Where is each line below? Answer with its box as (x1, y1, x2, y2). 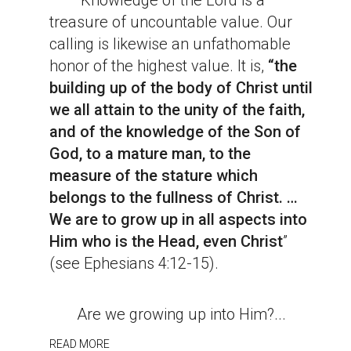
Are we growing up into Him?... (49, 305, 286, 324)
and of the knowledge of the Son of (49, 122, 301, 142)
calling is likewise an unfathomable (49, 34, 291, 54)
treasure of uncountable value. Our (49, 13, 292, 32)
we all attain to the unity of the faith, (49, 100, 305, 120)
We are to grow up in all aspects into (49, 210, 307, 230)
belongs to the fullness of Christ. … (49, 188, 298, 208)
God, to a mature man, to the (49, 144, 251, 164)
